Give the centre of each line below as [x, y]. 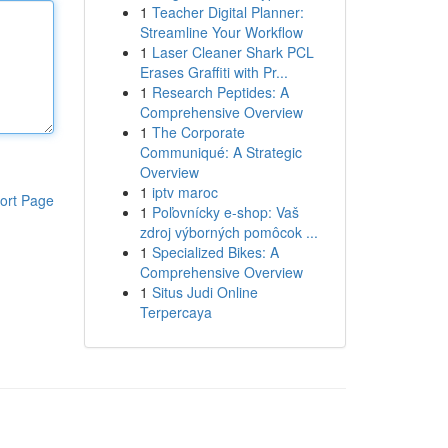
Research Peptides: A [220, 92]
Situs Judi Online [204, 292]
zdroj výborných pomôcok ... [228, 232]
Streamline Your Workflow [221, 32]
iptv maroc [184, 192]
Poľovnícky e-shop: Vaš [225, 212]
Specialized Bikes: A [215, 252]
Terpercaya [175, 312]
